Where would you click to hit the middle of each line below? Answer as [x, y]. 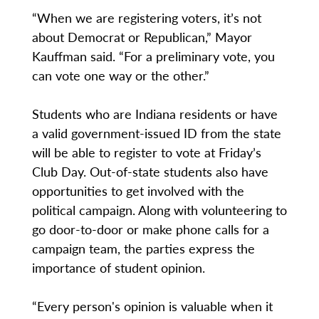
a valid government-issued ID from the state [156, 133]
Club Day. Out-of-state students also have [150, 172]
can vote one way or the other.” [120, 75]
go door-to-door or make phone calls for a [150, 229]
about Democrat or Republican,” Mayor [142, 37]
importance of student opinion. [118, 268]
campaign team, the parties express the [143, 249]
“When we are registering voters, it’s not [146, 18]
